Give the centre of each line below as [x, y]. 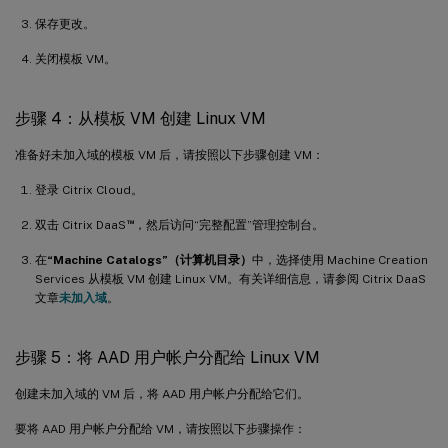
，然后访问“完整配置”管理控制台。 [228, 225]
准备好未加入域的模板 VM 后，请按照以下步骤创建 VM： [169, 155]
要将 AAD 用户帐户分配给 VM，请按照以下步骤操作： [160, 429]
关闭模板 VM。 [75, 59]
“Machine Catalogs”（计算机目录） [149, 260]
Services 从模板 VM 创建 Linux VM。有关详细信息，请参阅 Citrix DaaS [230, 279]
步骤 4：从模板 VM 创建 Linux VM [140, 118]
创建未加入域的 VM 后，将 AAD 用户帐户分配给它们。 [162, 394]
